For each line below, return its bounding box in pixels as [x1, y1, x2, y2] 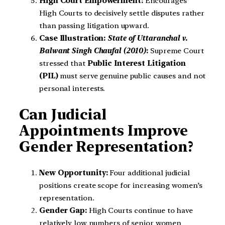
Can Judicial [19, 106, 106, 124]
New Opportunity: [39, 168, 108, 178]
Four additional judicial [107, 168, 190, 178]
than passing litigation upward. [39, 21, 149, 30]
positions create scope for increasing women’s [39, 181, 202, 190]
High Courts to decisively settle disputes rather [39, 8, 205, 18]
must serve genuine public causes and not [58, 71, 206, 80]
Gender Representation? [19, 138, 193, 156]
